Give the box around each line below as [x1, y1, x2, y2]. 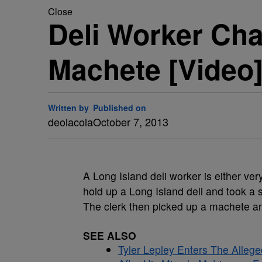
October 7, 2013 [93, 114, 168, 129]
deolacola [48, 114, 93, 129]
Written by [48, 102, 89, 113]
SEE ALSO [83, 228, 136, 243]
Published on [93, 102, 146, 113]
